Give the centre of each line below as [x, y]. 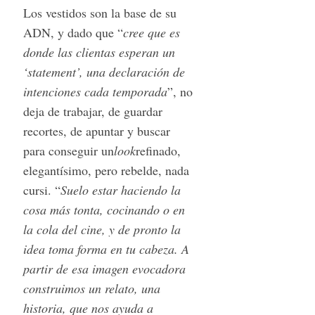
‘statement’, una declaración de [104, 71]
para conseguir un [68, 150]
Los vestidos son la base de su [99, 12]
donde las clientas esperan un [99, 52]
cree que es [151, 32]
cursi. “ [41, 189]
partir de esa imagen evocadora [104, 268]
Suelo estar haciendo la [120, 189]
